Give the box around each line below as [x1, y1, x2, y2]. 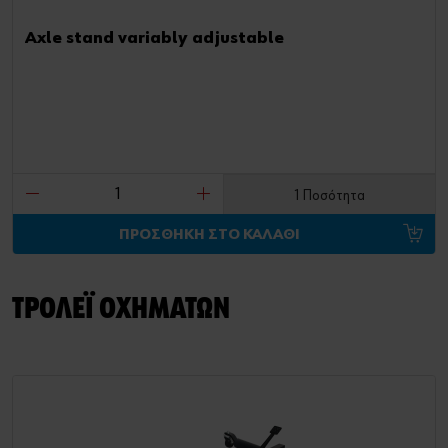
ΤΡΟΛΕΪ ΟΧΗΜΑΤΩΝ [12, 294, 230, 325]
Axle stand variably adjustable [25, 29, 284, 47]
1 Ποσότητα [294, 187, 365, 203]
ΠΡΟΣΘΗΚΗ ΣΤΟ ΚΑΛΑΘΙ [119, 226, 300, 242]
